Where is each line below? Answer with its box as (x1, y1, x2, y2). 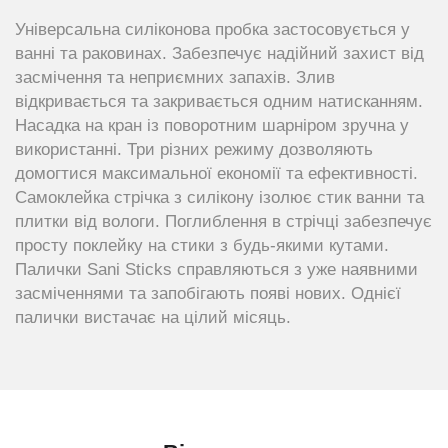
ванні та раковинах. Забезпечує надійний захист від (15, 44, 424, 63)
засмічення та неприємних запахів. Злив (15, 68, 335, 87)
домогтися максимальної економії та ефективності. (15, 164, 418, 183)
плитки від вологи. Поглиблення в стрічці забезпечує (15, 212, 432, 231)
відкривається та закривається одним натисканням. (15, 92, 423, 111)
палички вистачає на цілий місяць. (15, 308, 291, 327)
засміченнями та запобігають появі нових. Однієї (15, 284, 401, 303)
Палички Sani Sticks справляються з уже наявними (15, 260, 418, 279)
